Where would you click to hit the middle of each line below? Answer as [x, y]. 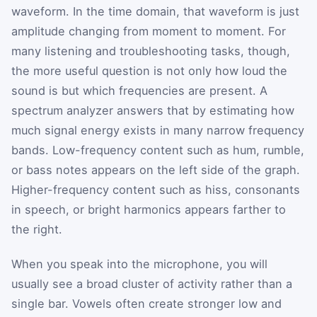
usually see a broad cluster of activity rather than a [152, 284]
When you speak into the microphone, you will [139, 264]
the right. [37, 229]
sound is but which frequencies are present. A [139, 90]
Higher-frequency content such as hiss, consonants [156, 189]
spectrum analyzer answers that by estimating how [153, 110]
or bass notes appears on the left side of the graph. [156, 169]
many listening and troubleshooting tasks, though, [151, 51]
